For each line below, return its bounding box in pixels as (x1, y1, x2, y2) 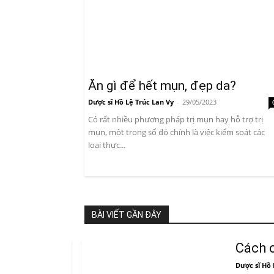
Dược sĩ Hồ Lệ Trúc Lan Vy (88, 97, 174, 107)
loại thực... (88, 139, 125, 151)
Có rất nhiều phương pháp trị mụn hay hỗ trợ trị (88, 114, 263, 125)
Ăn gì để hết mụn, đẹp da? (88, 78, 236, 94)
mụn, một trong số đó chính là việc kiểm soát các (88, 127, 265, 138)
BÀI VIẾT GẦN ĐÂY (92, 210, 161, 220)
